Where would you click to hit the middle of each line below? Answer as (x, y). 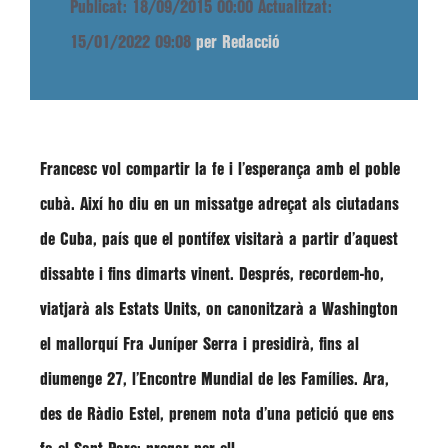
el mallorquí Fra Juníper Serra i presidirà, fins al (199, 344)
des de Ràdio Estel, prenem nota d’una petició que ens (217, 414)
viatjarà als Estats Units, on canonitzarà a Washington (219, 309)
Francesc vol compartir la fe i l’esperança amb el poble (220, 169)
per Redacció (238, 42)
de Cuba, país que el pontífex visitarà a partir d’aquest (219, 239)
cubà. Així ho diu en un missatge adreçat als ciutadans (219, 204)
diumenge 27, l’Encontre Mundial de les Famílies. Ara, (214, 379)
